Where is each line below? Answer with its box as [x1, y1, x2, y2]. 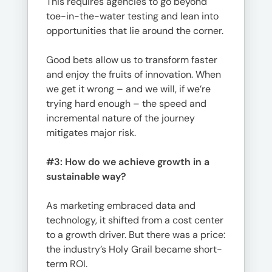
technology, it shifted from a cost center [46, 214, 223, 226]
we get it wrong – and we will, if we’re [46, 83, 211, 95]
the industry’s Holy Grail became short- [46, 243, 222, 256]
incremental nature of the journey [46, 112, 195, 124]
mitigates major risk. [46, 126, 136, 139]
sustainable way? [46, 170, 126, 183]
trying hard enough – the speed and [46, 97, 206, 110]
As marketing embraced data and [46, 199, 195, 212]
